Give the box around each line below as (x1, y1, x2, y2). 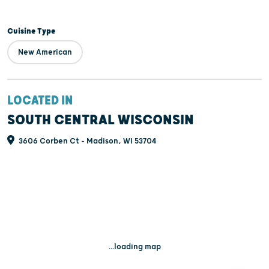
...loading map (108, 242, 161, 252)
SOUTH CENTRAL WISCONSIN (7, 112, 194, 129)
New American (18, 47, 72, 58)
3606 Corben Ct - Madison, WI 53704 (17, 136, 156, 147)
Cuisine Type (7, 26, 55, 37)
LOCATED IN (7, 94, 73, 109)
